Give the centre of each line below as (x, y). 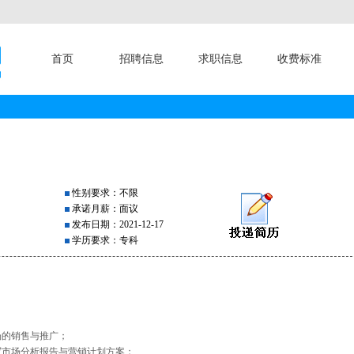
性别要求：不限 (104, 193)
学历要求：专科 (104, 240)
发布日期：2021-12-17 (116, 224)
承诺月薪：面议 (104, 209)
